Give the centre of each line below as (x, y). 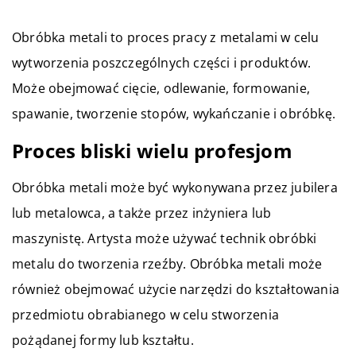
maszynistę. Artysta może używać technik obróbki (164, 238)
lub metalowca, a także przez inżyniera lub (142, 213)
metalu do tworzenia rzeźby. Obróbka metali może (167, 263)
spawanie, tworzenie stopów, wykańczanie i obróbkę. (174, 113)
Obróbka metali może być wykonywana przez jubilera (175, 187)
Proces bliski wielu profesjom (152, 150)
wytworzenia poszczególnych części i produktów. (162, 62)
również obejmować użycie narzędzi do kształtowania (176, 289)
